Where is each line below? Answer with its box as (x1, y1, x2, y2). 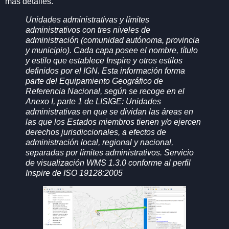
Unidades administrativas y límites (26, 15, 149, 24)
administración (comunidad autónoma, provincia (26, 35, 199, 44)
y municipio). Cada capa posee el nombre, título (26, 45, 198, 55)
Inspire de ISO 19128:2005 (26, 168, 123, 177)
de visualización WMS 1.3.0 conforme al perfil (26, 158, 191, 167)
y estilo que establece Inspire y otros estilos (26, 56, 182, 65)
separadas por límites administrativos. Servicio (26, 148, 194, 157)
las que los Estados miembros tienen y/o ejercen (26, 117, 201, 126)
